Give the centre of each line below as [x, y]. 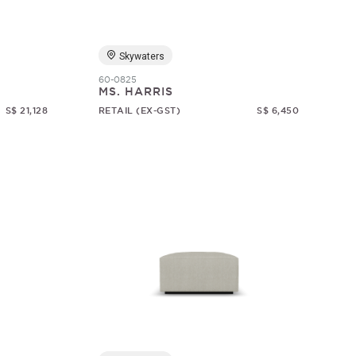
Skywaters [141, 56]
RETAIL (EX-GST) [139, 110]
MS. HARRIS [135, 91]
